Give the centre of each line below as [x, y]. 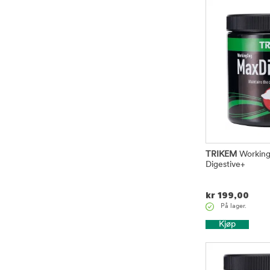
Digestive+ [225, 165]
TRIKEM [221, 154]
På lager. [234, 206]
